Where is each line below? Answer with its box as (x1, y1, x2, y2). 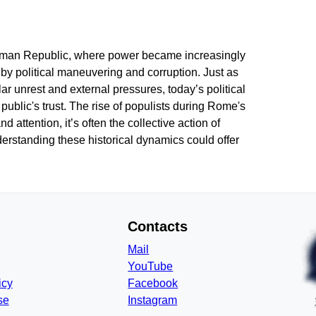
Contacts (128, 219, 188, 234)
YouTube (128, 260, 174, 272)
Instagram (128, 294, 178, 306)
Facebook (128, 277, 178, 289)
